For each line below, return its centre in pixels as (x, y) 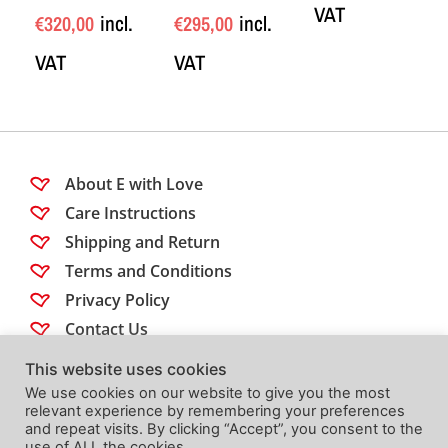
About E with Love (134, 184)
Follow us (65, 381)
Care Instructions (130, 213)
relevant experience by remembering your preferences (215, 411)
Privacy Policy (117, 300)
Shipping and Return (142, 242)
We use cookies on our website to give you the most (207, 393)
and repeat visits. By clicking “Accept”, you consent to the (224, 429)
